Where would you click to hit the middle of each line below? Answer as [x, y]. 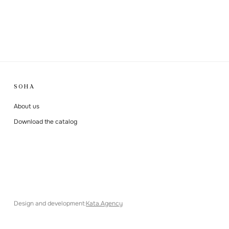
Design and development [49, 203]
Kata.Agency [105, 203]
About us [27, 106]
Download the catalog [46, 121]
